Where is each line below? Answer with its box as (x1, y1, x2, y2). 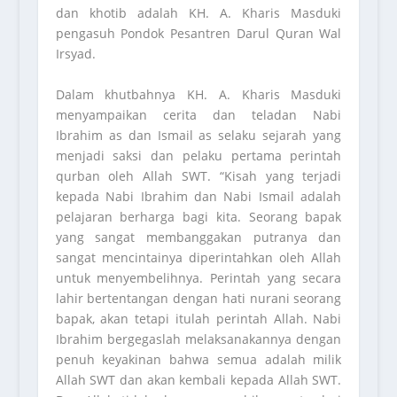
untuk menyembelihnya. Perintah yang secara (55, 269, 342, 286)
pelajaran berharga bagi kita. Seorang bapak (55, 207, 342, 225)
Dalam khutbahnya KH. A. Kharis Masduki (55, 85, 342, 103)
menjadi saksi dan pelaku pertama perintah (55, 146, 342, 164)
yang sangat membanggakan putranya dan (55, 228, 342, 245)
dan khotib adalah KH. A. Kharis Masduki (55, 4, 342, 22)
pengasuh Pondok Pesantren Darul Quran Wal (55, 25, 342, 43)
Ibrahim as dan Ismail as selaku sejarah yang (55, 126, 342, 144)
